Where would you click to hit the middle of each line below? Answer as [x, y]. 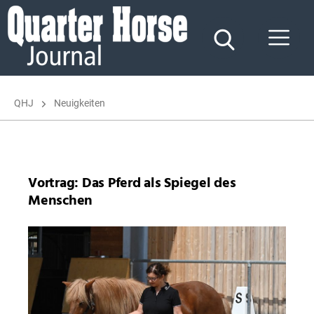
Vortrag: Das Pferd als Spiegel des [132, 184]
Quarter [28, 44]
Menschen [60, 201]
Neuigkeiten [80, 103]
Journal [26, 75]
